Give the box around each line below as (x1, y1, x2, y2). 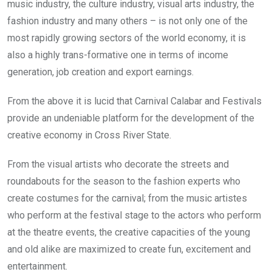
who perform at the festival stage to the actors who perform (7, 209, 261, 221)
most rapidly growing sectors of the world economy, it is (7, 32, 246, 44)
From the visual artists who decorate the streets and (7, 158, 229, 170)
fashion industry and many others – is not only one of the (7, 15, 248, 27)
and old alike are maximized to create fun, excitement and (7, 243, 251, 255)
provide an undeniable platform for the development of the (7, 112, 254, 124)
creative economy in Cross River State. (7, 129, 171, 141)
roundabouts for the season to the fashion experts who (7, 175, 240, 187)
